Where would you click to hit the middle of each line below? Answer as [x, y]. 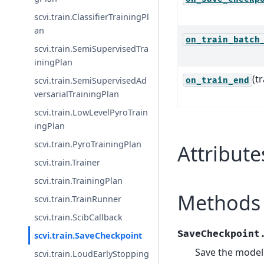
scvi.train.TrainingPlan [79, 180]
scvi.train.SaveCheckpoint [88, 235]
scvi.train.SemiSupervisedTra [92, 48]
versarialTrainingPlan [77, 94]
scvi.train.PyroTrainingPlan [88, 144]
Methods [219, 203]
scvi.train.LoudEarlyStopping [92, 253]
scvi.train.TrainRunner [78, 199]
